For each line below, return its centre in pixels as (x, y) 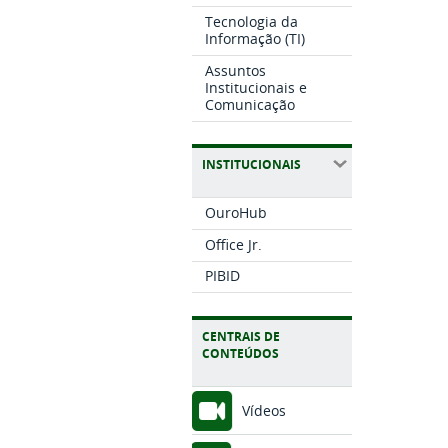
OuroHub (236, 212)
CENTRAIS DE (241, 336)
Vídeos (264, 410)
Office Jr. (234, 244)
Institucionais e (256, 87)
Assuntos (236, 70)
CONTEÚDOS (240, 353)
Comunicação (250, 104)
